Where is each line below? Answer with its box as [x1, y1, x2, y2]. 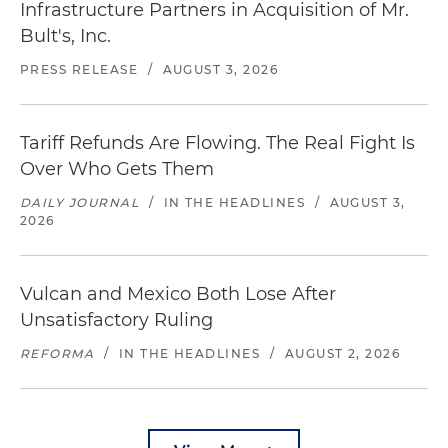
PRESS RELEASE [20, 62, 139, 77]
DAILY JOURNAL [20, 195, 140, 210]
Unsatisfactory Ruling [20, 309, 213, 331]
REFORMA [20, 346, 95, 361]
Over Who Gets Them [20, 158, 214, 180]
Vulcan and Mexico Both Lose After [20, 283, 336, 305]
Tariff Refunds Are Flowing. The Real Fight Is [20, 132, 415, 154]
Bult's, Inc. [20, 25, 111, 47]
